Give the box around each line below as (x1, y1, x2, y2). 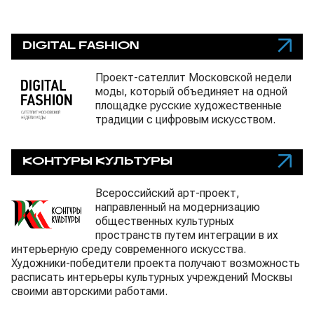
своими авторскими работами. (11, 285, 168, 298)
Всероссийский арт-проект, (95, 186, 240, 200)
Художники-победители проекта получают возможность (11, 257, 300, 270)
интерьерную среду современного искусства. (11, 243, 246, 256)
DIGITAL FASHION (22, 42, 139, 51)
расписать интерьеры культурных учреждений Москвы (11, 271, 292, 284)
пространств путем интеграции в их (95, 228, 278, 242)
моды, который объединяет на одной (95, 85, 287, 98)
